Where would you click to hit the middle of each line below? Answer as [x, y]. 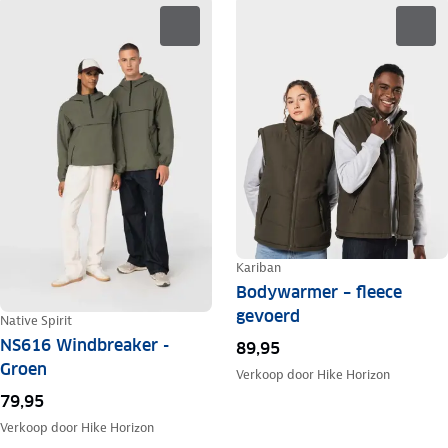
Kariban [258, 268]
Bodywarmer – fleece [318, 293]
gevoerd [267, 317]
